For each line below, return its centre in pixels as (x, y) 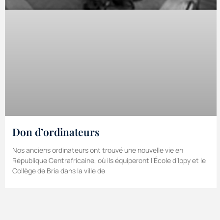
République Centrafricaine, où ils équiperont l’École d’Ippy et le (109, 161)
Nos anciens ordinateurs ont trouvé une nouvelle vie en (98, 150)
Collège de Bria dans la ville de (59, 171)
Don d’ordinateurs (56, 132)
